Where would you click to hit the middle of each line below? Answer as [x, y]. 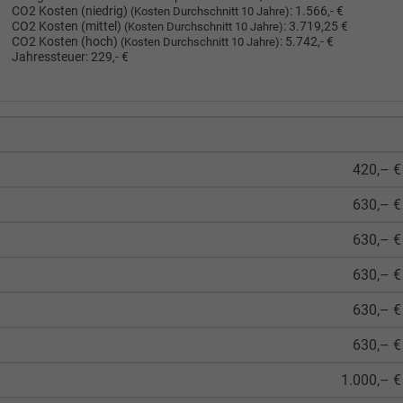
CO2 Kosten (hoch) [66, 41]
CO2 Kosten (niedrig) [71, 11]
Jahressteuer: [49, 57]
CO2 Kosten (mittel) [67, 26]
